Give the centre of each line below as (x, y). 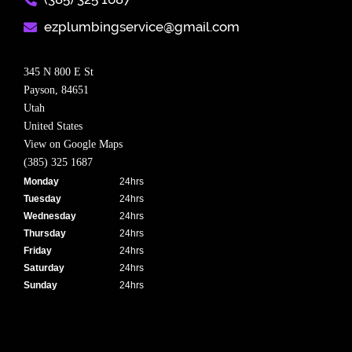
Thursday (45, 233)
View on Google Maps (73, 144)
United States (53, 126)
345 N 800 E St (59, 71)
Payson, (42, 90)
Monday (41, 181)
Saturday (44, 268)
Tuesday (42, 198)
